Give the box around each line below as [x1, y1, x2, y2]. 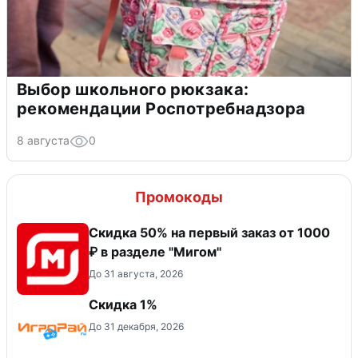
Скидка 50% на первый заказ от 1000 [89, 225, 330, 241]
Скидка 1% [89, 296, 157, 313]
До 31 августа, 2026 [89, 268, 183, 280]
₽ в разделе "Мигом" [89, 244, 221, 261]
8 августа [17, 133, 70, 148]
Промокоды [135, 189, 223, 206]
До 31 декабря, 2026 [89, 320, 184, 333]
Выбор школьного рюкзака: [17, 80, 249, 100]
